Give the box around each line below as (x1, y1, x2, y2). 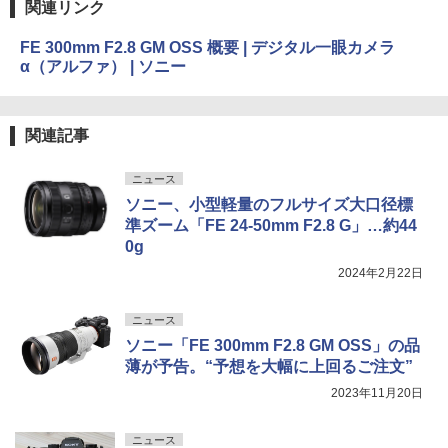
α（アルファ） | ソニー (20, 58, 186, 76)
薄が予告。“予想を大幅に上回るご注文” (125, 358, 413, 376)
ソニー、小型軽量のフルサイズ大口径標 (125, 196, 413, 214)
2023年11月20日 (331, 386, 423, 401)
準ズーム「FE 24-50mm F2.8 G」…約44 (125, 217, 417, 235)
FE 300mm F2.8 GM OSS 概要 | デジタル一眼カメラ (20, 39, 395, 57)
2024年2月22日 (338, 266, 423, 281)
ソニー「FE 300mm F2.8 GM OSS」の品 (125, 337, 420, 355)
